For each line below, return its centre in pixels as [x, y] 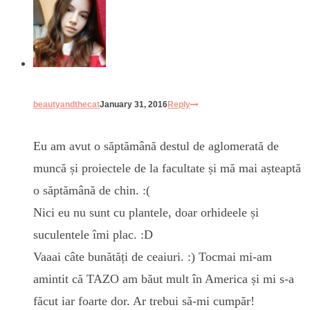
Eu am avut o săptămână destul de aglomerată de [156, 146]
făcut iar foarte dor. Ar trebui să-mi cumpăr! [144, 301]
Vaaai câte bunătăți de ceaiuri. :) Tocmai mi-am [153, 257]
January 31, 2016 [134, 105]
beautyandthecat [66, 105]
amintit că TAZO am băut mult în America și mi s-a [164, 279]
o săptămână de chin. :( [92, 191]
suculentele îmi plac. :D [93, 235]
